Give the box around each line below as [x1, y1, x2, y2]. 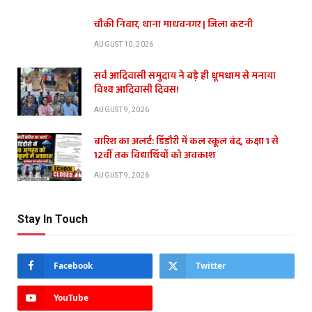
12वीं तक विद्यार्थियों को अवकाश [94, 147, 215, 163]
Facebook [54, 259, 93, 272]
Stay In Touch [17, 212, 88, 226]
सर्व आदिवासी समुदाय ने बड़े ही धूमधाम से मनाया [94, 68, 276, 84]
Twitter [196, 259, 226, 272]
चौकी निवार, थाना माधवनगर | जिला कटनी [94, 16, 253, 32]
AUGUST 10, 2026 [94, 40, 154, 48]
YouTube [54, 291, 88, 304]
